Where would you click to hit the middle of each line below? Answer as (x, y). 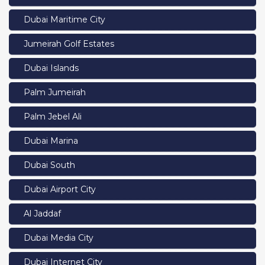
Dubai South (49, 165)
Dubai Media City (59, 237)
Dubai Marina (51, 140)
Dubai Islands (51, 68)
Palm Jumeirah (55, 92)
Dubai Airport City (60, 189)
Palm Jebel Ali (53, 116)
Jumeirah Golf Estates (69, 43)
